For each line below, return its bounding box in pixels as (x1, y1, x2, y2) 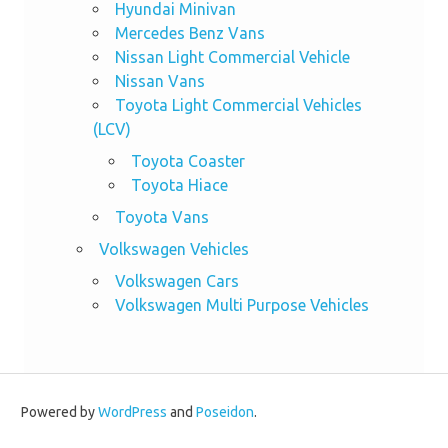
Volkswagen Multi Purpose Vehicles (114, 295, 369, 314)
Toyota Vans (114, 207, 209, 226)
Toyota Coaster (130, 151, 245, 170)
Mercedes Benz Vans (114, 23, 265, 42)
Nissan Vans (114, 71, 205, 90)
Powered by (21, 403, 98, 420)
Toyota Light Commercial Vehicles (114, 95, 362, 114)
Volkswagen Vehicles (98, 239, 249, 258)
